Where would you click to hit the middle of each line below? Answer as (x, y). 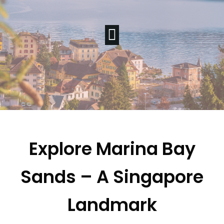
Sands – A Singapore (112, 177)
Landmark (112, 205)
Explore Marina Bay (112, 149)
